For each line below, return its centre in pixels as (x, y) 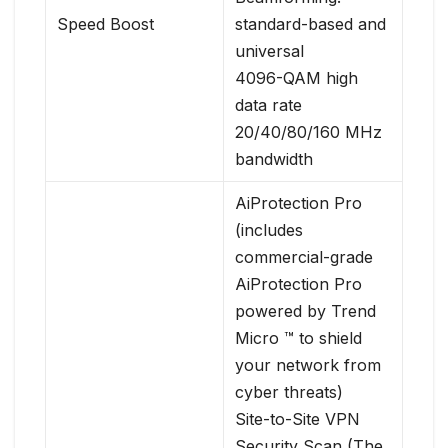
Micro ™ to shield (299, 338)
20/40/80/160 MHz (309, 132)
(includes (269, 230)
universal (270, 51)
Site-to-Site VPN (298, 419)
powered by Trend (306, 311)
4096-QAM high (297, 78)
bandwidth (274, 159)
